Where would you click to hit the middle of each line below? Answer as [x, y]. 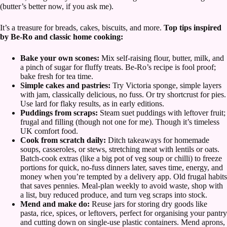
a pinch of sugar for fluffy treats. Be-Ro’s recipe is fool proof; [118, 67]
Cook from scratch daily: [63, 140]
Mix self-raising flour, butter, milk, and [163, 58]
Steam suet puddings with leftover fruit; [162, 113]
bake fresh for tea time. [57, 77]
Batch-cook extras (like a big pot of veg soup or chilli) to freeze [121, 159]
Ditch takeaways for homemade [158, 140]
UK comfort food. [49, 131]
